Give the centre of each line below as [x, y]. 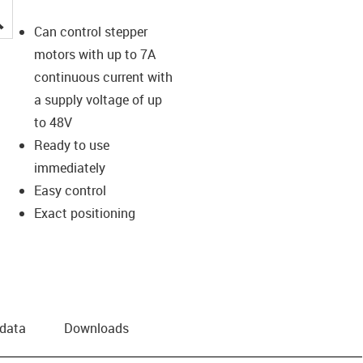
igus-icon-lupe [44, 17]
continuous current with [103, 77]
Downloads [96, 328]
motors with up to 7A [94, 54]
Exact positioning [84, 213]
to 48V [53, 122]
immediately [69, 167]
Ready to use [71, 145]
